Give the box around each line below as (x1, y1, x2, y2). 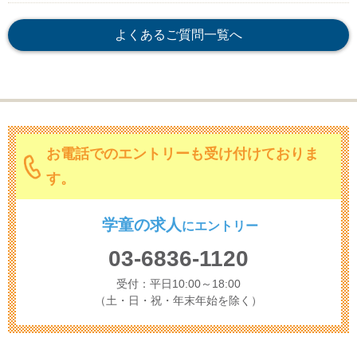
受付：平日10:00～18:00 (116, 277, 241, 291)
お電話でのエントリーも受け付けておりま (46, 146, 319, 163)
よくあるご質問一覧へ (115, 28, 242, 42)
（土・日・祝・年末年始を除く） (95, 294, 262, 308)
